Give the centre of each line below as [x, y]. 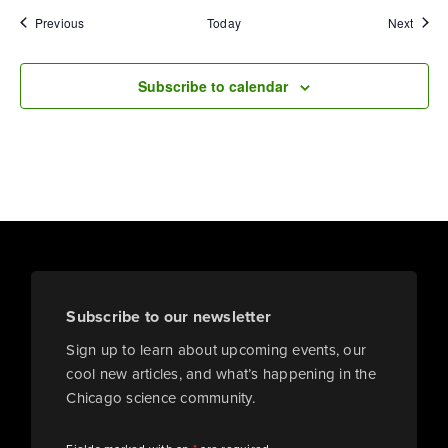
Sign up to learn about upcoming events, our [216, 349]
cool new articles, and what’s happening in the [221, 373]
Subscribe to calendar [212, 85]
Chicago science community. [160, 397]
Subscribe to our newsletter [169, 316]
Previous [59, 22]
